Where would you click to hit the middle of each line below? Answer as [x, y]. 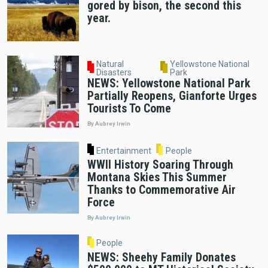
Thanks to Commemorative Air [161, 190]
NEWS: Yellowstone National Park [168, 84]
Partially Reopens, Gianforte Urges [172, 96]
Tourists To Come [129, 109]
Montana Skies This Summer [157, 178]
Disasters [114, 73]
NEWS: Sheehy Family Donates [161, 258]
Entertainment [124, 150]
